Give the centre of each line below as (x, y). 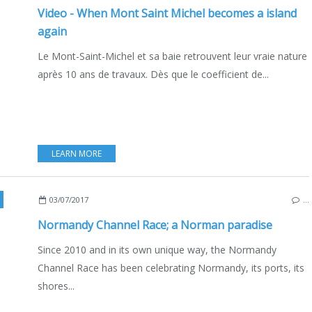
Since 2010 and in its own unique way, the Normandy (157, 249)
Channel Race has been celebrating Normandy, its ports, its (171, 267)
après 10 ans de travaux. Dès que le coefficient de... (153, 74)
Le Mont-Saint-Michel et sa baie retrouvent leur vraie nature (172, 56)
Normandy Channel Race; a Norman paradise (155, 225)
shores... (56, 286)
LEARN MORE (77, 153)
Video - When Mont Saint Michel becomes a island (167, 13)
